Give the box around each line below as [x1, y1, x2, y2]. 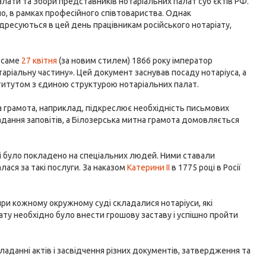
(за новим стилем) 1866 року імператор [57, 56, 213, 65]
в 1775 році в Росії [170, 163, 242, 172]
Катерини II [127, 163, 170, 172]
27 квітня [21, 56, 58, 65]
